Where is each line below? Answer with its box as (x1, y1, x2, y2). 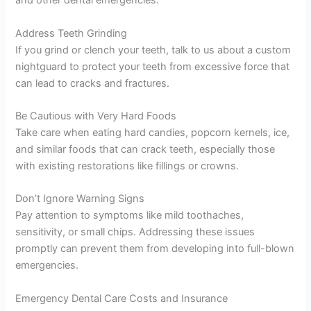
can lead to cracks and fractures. (15, 76, 170, 90)
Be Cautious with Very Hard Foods (15, 110, 177, 123)
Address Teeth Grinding (15, 26, 128, 40)
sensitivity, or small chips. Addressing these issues (15, 226, 255, 239)
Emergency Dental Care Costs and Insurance (15, 292, 228, 305)
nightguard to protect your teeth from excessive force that (15, 60, 290, 73)
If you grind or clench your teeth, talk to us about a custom (15, 43, 292, 56)
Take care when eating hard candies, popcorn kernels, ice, (15, 126, 290, 140)
